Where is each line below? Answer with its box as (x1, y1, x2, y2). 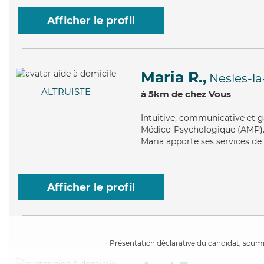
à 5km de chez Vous (141, 88, 231, 100)
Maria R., (141, 68, 207, 86)
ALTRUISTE (41, 86, 91, 98)
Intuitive (141, 113, 175, 123)
